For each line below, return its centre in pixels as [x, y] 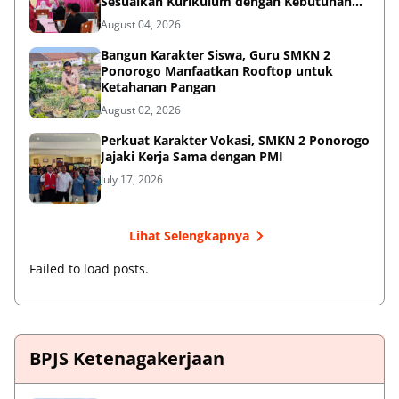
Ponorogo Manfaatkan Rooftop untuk [217, 70]
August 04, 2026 [141, 24]
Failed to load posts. [89, 268]
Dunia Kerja [136, 17]
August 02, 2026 [141, 110]
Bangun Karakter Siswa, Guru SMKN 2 [216, 54]
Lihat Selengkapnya [189, 236]
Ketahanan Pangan [158, 86]
